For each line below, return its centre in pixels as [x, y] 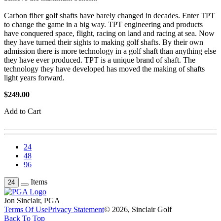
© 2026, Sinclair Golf [138, 210]
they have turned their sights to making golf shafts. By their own [104, 42]
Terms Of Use [26, 210]
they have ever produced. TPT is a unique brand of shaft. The [100, 60]
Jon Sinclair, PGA [32, 201]
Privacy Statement [76, 210]
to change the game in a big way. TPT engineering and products [103, 25]
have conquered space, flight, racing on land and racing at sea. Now [109, 34]
